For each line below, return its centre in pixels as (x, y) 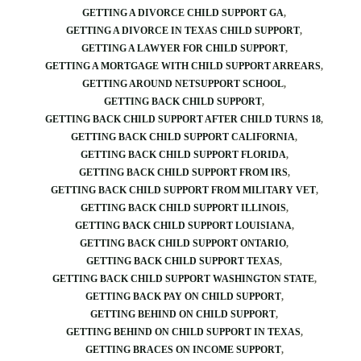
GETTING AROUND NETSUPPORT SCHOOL (183, 84)
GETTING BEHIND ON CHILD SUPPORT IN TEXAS (183, 332)
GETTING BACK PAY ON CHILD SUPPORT (183, 297)
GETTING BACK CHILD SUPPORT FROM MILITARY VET (183, 190)
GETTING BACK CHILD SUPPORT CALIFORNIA (183, 137)
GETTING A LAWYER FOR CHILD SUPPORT (183, 48)
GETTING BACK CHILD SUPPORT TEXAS (183, 261)
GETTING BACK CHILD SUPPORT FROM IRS (183, 172)
